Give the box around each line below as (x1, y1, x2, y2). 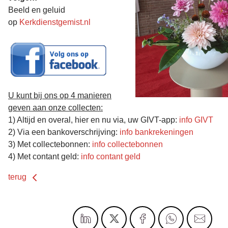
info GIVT (179, 115, 213, 124)
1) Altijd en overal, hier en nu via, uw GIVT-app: (8, 115, 179, 124)
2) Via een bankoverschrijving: (8, 127, 120, 136)
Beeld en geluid (8, 5, 65, 14)
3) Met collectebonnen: (8, 139, 92, 149)
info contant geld (81, 152, 140, 161)
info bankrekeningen (120, 127, 193, 136)
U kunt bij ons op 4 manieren (8, 91, 111, 100)
